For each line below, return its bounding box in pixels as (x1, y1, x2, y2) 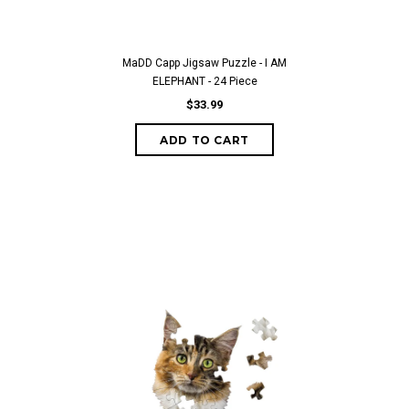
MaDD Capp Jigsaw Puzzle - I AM (122, 57, 287, 69)
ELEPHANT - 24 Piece (152, 75, 257, 88)
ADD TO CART (160, 133, 249, 147)
